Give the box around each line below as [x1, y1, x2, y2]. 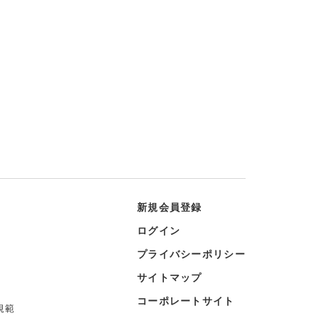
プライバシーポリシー [136, 246, 246, 261]
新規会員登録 [136, 199, 202, 214]
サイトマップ [136, 270, 202, 284]
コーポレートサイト [136, 293, 235, 307]
